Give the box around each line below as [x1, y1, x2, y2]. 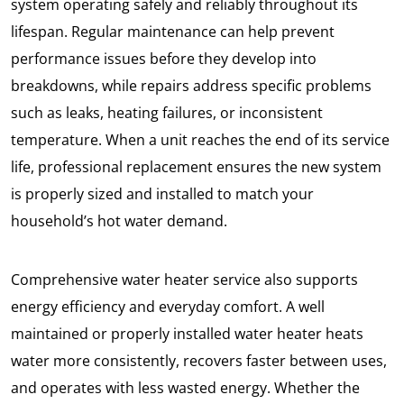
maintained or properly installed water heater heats [11, 324, 363, 344]
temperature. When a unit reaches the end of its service [11, 130, 390, 151]
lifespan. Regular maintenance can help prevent [11, 22, 335, 42]
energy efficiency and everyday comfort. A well [11, 297, 325, 317]
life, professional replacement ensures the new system [11, 157, 381, 178]
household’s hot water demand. [11, 211, 227, 232]
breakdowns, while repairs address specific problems [11, 76, 372, 96]
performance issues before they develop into [11, 49, 317, 69]
